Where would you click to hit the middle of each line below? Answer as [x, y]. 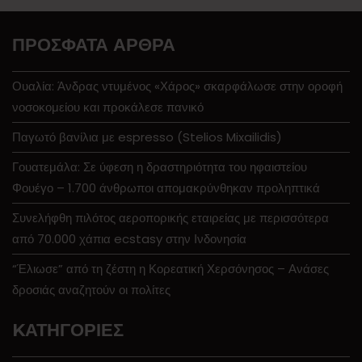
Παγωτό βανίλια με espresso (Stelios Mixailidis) [147, 137]
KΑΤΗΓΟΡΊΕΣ [68, 330]
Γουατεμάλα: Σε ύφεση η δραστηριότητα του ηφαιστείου [160, 166]
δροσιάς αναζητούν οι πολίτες [91, 289]
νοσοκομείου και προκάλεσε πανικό [108, 107]
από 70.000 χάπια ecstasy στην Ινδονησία [129, 238]
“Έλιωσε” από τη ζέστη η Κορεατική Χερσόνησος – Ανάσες [170, 268]
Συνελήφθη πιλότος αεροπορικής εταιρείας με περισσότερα [170, 217]
